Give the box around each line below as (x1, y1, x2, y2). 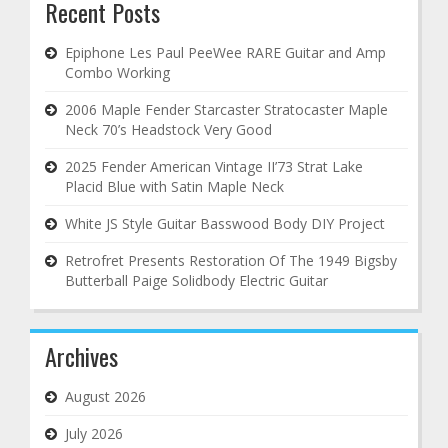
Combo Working (65, 63, 170, 82)
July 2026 (65, 424, 123, 443)
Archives (45, 338, 118, 374)
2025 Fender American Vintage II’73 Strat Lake (65, 157, 363, 176)
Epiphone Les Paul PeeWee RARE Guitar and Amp (65, 43, 386, 62)
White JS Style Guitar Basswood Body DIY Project (65, 214, 385, 233)
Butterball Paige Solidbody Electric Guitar (65, 271, 328, 290)
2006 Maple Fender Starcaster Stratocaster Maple (65, 100, 388, 119)
